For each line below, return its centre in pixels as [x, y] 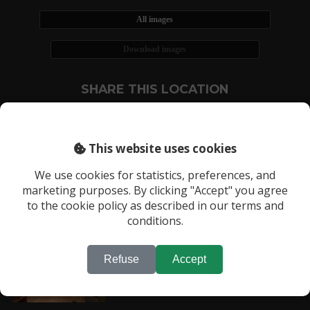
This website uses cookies [161, 148]
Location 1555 [58, 221]
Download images [155, 49]
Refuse [121, 259]
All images [155, 20]
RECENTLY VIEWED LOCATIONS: [109, 190]
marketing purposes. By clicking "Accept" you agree [155, 190]
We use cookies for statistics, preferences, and [155, 175]
